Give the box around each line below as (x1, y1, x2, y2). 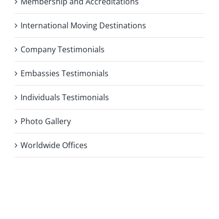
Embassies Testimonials (21, 67, 109, 79)
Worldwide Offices (21, 139, 88, 151)
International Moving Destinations (21, 20, 146, 31)
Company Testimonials (21, 44, 105, 55)
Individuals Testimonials (21, 91, 109, 103)
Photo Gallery (21, 115, 71, 127)
